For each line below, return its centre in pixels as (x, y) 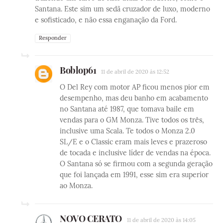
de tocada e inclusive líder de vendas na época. (135, 153)
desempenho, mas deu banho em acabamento (134, 98)
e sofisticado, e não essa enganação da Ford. (106, 20)
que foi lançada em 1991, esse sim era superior (134, 175)
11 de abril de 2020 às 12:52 (135, 72)
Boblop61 (78, 70)
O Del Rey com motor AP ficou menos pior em (135, 87)
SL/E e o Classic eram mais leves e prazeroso (133, 142)
